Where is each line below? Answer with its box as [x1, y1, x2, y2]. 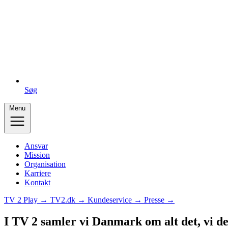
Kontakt [24, 178, 50, 187]
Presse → [144, 195, 175, 204]
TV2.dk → [50, 195, 88, 204]
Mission [24, 151, 50, 159]
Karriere [24, 169, 51, 178]
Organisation [24, 160, 66, 168]
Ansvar [24, 141, 48, 150]
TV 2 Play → [4, 195, 50, 204]
